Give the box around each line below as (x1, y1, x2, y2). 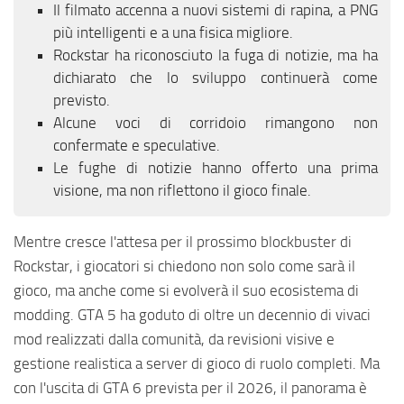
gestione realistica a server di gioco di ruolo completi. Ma (14, 354, 380, 373)
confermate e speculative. (53, 136, 220, 155)
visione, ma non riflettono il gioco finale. (53, 181, 311, 200)
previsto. (53, 91, 110, 110)
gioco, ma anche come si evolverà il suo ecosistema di (14, 281, 359, 300)
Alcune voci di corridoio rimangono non (53, 114, 378, 133)
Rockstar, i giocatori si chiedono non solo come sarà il (14, 257, 355, 276)
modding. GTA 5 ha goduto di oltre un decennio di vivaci (14, 306, 371, 325)
